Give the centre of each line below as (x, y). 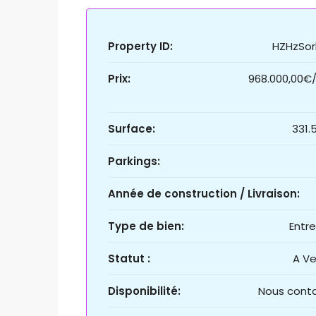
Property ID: (140, 47)
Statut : (129, 259)
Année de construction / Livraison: (204, 194)
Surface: (132, 129)
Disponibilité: (144, 291)
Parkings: (134, 162)
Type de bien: (146, 226)
